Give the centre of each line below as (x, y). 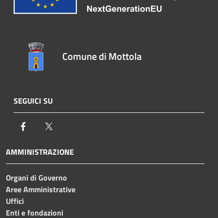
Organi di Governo (36, 177)
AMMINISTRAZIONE (40, 152)
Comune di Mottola (102, 56)
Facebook (44, 126)
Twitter (66, 126)
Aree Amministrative (41, 189)
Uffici (15, 201)
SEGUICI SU (33, 100)
